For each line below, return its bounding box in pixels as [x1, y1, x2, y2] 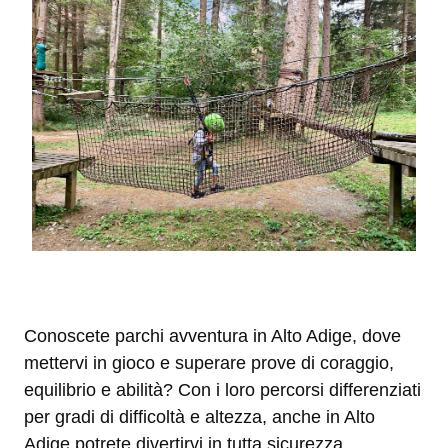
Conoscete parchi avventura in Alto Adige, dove [24, 325, 401, 346]
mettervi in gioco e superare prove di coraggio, [24, 352, 394, 373]
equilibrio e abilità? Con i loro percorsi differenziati [24, 379, 421, 400]
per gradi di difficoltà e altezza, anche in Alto [24, 406, 375, 427]
